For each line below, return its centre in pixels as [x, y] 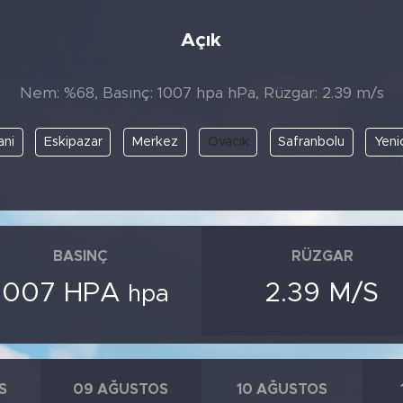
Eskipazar [73, 141]
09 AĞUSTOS [121, 390]
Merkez [155, 141]
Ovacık [228, 141]
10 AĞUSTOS [282, 390]
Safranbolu [311, 141]
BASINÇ [81, 256]
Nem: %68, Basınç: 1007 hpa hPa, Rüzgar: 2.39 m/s [201, 93]
